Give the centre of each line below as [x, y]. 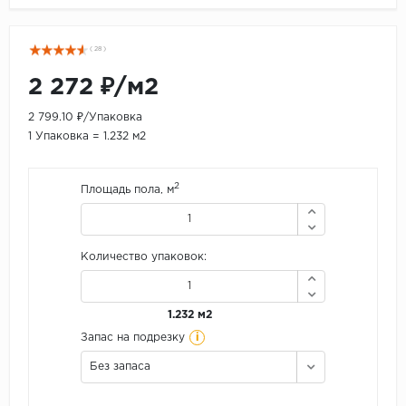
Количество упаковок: [144, 257]
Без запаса [120, 367]
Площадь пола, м [127, 190]
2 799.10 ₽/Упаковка [85, 118]
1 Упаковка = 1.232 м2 [87, 137]
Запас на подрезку [133, 338]
